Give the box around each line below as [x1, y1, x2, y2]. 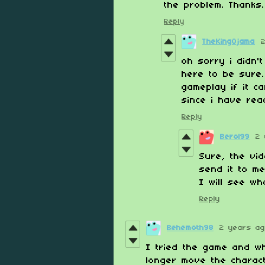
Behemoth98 [167, 224, 214, 232]
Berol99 [220, 133, 250, 141]
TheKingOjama [202, 38, 255, 46]
